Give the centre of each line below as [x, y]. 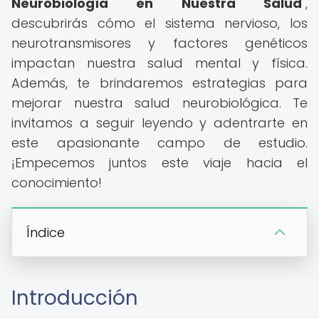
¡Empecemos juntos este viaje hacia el [159, 163]
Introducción [75, 298]
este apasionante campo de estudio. [159, 143]
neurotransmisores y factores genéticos [159, 43]
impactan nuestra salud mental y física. [159, 63]
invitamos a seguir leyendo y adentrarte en [159, 123]
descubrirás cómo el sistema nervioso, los [159, 23]
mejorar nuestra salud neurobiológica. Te [159, 103]
